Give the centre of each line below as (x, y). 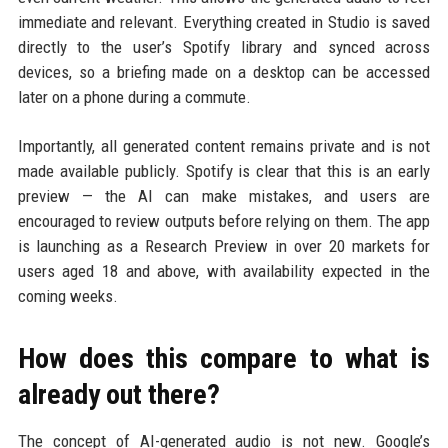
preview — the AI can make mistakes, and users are (224, 195)
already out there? (118, 394)
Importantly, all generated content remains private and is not (224, 145)
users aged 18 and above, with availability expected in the (224, 270)
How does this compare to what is (224, 358)
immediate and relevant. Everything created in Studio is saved (224, 21)
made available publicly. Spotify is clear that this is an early (224, 170)
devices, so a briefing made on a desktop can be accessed (224, 71)
